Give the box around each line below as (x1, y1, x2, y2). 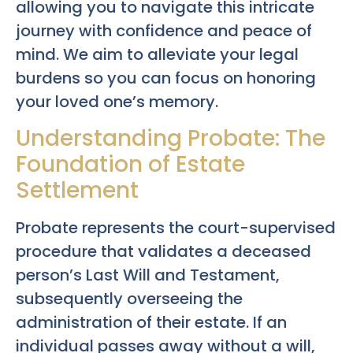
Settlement (16, 174, 139, 206)
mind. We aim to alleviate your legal (16, 43, 299, 66)
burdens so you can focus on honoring (16, 67, 316, 90)
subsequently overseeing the (16, 287, 243, 310)
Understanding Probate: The (16, 122, 325, 154)
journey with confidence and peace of (16, 20, 312, 43)
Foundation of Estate (16, 148, 245, 180)
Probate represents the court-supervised (16, 216, 336, 239)
